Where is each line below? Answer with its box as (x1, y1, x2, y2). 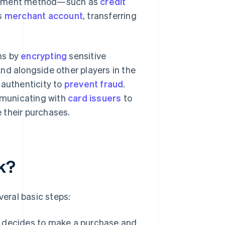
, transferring (83, 10, 137, 22)
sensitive (67, 50, 106, 62)
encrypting (21, 50, 67, 62)
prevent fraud (64, 78, 124, 90)
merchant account (4, 10, 83, 22)
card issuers (68, 92, 122, 104)
